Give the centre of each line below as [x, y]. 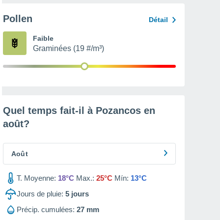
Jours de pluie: [40, 194]
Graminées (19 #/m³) [69, 48]
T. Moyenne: [36, 178]
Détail [158, 20]
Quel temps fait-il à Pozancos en [79, 110]
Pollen [18, 19]
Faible [43, 38]
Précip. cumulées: [46, 209]
